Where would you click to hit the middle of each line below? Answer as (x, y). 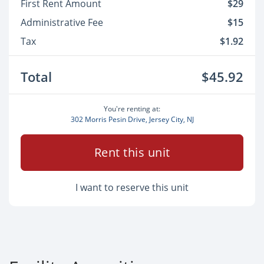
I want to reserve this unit (132, 187)
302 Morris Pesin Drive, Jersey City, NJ (132, 119)
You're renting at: (132, 109)
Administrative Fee (62, 22)
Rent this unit (132, 152)
